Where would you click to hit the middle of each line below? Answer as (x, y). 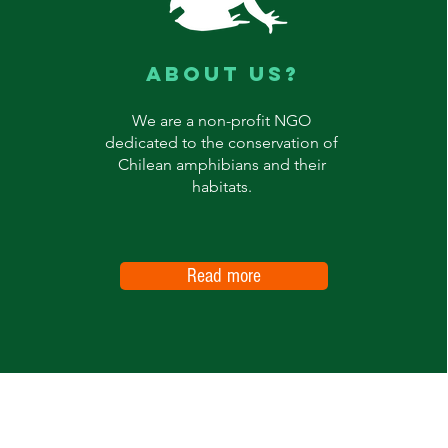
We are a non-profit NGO (222, 120)
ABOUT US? (222, 73)
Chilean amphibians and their (221, 164)
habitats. (221, 186)
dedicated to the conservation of (222, 142)
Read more (223, 276)
